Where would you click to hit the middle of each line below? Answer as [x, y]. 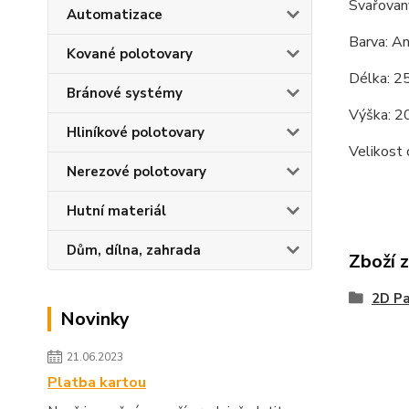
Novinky [95, 319]
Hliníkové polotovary [136, 132]
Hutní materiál [116, 211]
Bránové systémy [125, 93]
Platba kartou [97, 383]
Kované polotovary [130, 54]
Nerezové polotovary [136, 172]
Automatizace [115, 15]
